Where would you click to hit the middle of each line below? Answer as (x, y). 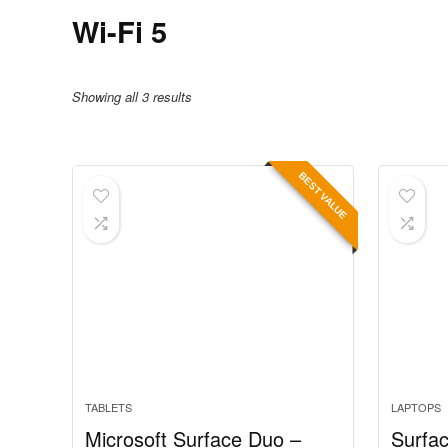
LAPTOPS (416, 407)
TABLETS (109, 407)
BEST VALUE (322, 195)
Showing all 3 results (132, 96)
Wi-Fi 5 (119, 31)
